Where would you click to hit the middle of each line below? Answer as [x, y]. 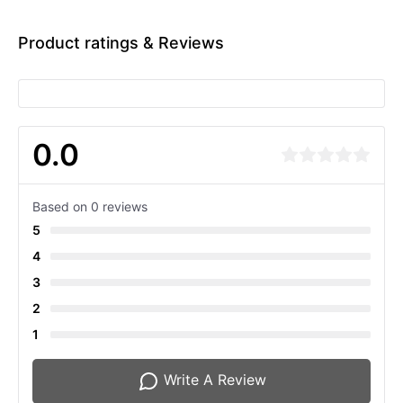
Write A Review [215, 380]
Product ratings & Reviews [121, 42]
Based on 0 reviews [90, 206]
